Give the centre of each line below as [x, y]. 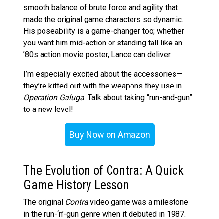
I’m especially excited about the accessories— [103, 74]
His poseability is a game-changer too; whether [104, 31]
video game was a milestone [138, 202]
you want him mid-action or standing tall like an [103, 43]
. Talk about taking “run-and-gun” [138, 97]
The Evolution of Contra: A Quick [104, 170]
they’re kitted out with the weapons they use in [103, 86]
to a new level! [48, 109]
